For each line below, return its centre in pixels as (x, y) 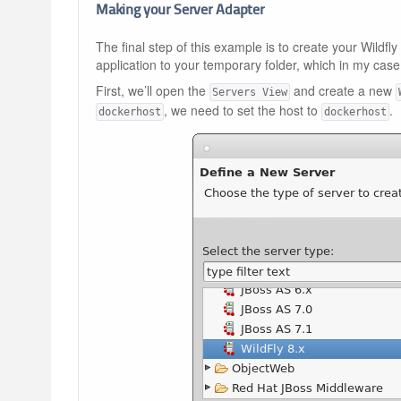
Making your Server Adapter (180, 10)
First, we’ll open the (153, 90)
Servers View (250, 92)
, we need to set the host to (243, 110)
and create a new (343, 90)
